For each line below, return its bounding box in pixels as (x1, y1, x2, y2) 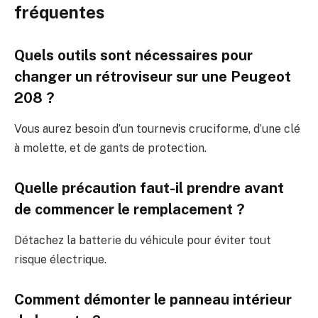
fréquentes (14, 2, 104, 23)
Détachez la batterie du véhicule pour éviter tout (14, 234, 271, 248)
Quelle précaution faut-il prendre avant (14, 179, 284, 197)
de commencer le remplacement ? (14, 200, 245, 218)
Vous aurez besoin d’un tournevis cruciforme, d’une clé (14, 122, 300, 136)
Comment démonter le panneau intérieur (14, 290, 292, 308)
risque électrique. (14, 253, 106, 267)
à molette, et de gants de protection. (14, 141, 207, 155)
